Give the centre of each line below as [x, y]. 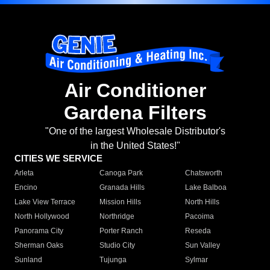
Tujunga [113, 260]
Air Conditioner [135, 91]
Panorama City [39, 231]
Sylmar [196, 260]
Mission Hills [121, 202]
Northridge [117, 217]
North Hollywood [42, 217]
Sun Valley [202, 246]
